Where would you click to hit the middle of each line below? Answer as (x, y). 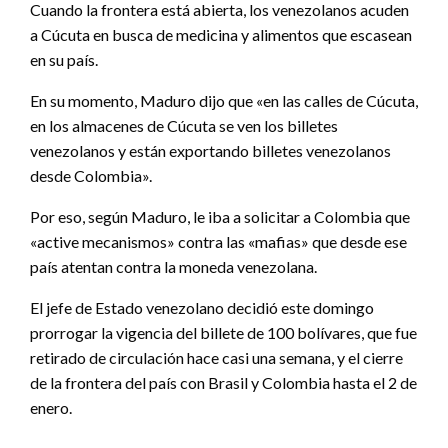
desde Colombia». (91, 176)
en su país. (64, 60)
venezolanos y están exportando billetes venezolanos (210, 151)
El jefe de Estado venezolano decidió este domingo (202, 308)
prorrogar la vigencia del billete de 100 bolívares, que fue (223, 333)
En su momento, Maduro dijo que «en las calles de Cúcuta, (224, 101)
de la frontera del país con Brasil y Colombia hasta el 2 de (223, 383)
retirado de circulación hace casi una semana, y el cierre (216, 358)
